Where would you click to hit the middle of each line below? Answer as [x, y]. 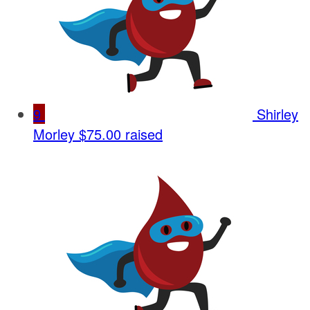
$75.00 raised [121, 134]
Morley [54, 134]
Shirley [277, 113]
